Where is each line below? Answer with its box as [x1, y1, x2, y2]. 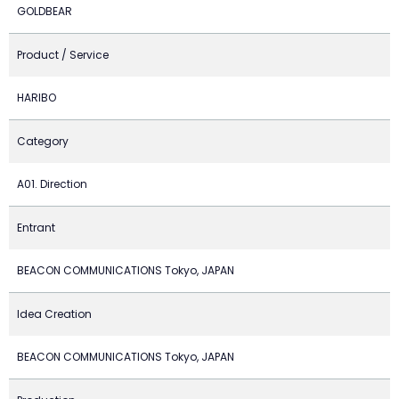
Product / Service [17, 47, 109, 62]
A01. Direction [17, 176, 87, 191]
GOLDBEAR [17, 4, 72, 19]
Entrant [17, 220, 55, 235]
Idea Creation [17, 306, 92, 322]
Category [17, 134, 69, 149]
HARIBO [17, 90, 56, 105]
